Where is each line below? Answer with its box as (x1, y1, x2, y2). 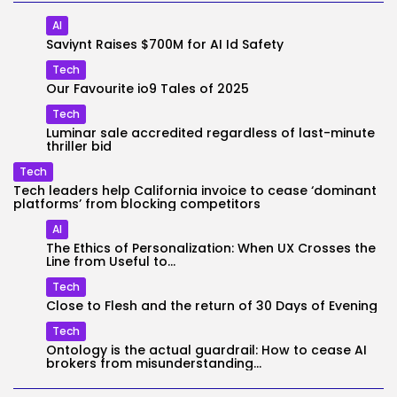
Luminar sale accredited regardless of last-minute (46, 124, 375, 142)
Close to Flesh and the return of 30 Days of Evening (46, 297, 378, 315)
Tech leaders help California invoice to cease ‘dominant (13, 182, 377, 199)
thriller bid (46, 137, 112, 155)
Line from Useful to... (46, 253, 175, 270)
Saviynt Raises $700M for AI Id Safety (46, 35, 284, 53)
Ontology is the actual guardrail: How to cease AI (46, 341, 367, 359)
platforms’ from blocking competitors (13, 195, 261, 213)
